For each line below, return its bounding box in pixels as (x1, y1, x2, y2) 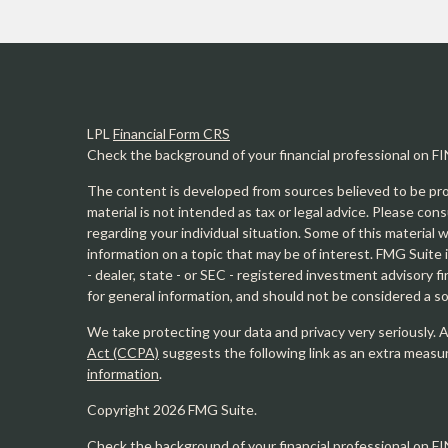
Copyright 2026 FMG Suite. (87, 401, 257, 418)
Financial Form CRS (113, 125, 230, 142)
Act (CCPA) (87, 344, 159, 361)
